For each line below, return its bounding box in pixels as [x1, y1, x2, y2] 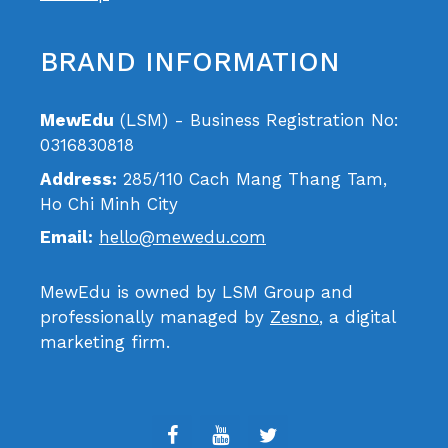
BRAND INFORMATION [40, 46, 340, 79]
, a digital [319, 307, 395, 328]
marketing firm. [40, 332, 170, 353]
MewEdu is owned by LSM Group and [40, 282, 353, 303]
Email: [40, 227, 93, 248]
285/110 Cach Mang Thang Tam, [117, 168, 387, 189]
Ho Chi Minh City [40, 193, 178, 214]
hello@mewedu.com [99, 227, 266, 248]
